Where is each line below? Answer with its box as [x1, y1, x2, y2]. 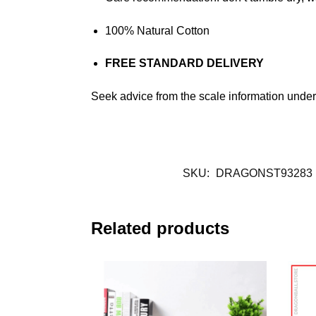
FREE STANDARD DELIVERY [104, 57, 264, 70]
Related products [90, 219, 229, 238]
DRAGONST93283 [216, 167, 312, 180]
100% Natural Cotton [104, 24, 209, 37]
